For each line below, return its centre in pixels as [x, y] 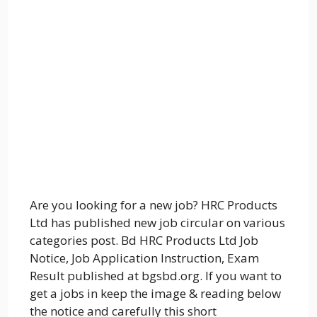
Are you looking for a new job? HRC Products [154, 205]
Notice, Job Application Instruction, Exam [144, 258]
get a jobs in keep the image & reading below [155, 294]
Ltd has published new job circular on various [157, 223]
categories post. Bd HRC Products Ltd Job [144, 241]
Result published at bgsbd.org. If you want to [156, 276]
